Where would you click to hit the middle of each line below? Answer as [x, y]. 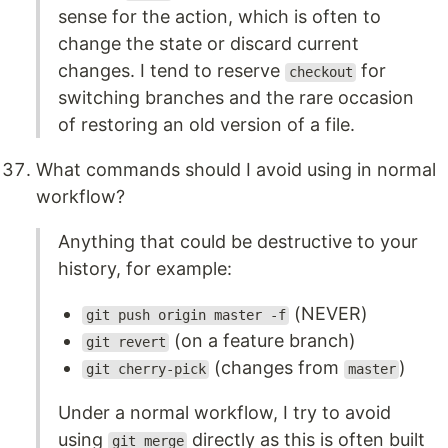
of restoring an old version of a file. [206, 125]
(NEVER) [329, 314]
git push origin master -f [185, 315]
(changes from [277, 368]
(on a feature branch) [263, 341]
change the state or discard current [208, 44]
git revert [125, 342]
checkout [320, 72]
